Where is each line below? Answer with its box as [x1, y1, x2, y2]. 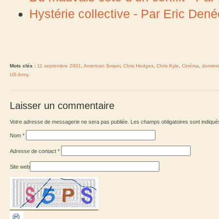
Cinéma [182, 63, 199, 68]
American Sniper [84, 63, 120, 68]
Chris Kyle [156, 63, 179, 68]
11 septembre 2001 [37, 63, 81, 68]
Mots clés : [10, 63, 36, 68]
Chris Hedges [123, 63, 153, 68]
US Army [10, 71, 29, 77]
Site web [10, 163, 30, 170]
